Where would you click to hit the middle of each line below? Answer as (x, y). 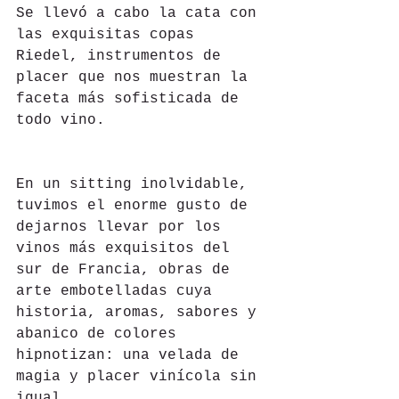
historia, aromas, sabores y (141, 313)
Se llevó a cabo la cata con (141, 14)
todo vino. (61, 121)
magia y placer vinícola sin (141, 377)
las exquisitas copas (110, 35)
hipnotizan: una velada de (132, 356)
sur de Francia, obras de (127, 270)
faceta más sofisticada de (132, 99)
